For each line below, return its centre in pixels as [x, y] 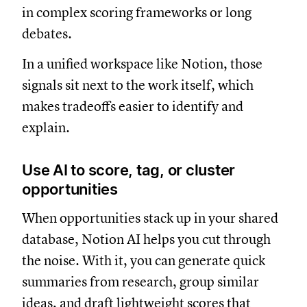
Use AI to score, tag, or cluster [128, 170]
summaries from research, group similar [140, 282]
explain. [47, 127]
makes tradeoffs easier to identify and [133, 106]
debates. [47, 34]
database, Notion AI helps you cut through [146, 239]
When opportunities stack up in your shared [150, 218]
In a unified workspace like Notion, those [142, 64]
